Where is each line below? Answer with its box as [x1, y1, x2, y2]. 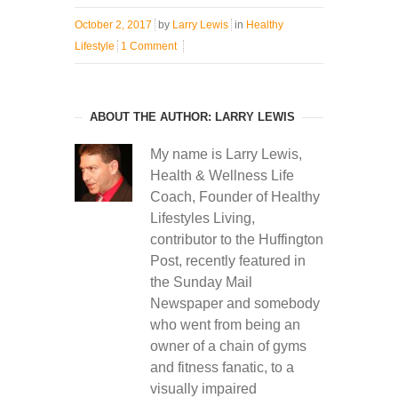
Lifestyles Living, [150, 210, 255, 226]
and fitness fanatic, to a [150, 359, 294, 375]
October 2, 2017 [75, 18, 152, 31]
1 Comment [121, 39, 177, 52]
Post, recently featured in [150, 252, 306, 268]
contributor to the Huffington [150, 231, 323, 247]
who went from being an [150, 316, 300, 332]
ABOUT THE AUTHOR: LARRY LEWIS [90, 109, 295, 123]
